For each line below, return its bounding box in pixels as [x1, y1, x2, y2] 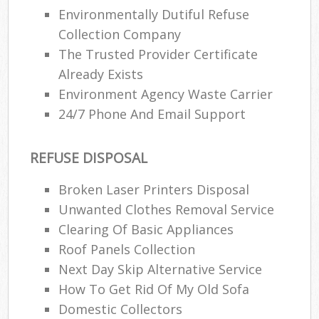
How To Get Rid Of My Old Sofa [58, 280, 250, 298]
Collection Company [58, 26, 182, 43]
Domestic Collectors [58, 300, 183, 318]
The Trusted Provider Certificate [58, 46, 258, 63]
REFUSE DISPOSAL [30, 148, 148, 168]
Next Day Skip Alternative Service [58, 260, 263, 278]
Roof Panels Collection [58, 240, 196, 258]
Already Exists [58, 66, 144, 83]
